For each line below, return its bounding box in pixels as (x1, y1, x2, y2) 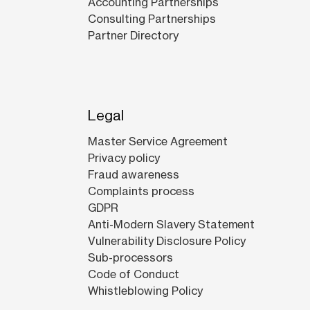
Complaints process (87, 184, 194, 199)
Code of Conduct (87, 267, 179, 282)
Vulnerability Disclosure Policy (87, 234, 246, 248)
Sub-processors (87, 250, 173, 265)
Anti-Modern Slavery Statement (87, 217, 255, 232)
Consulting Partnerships (87, 12, 216, 26)
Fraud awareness (87, 167, 179, 182)
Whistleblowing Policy (87, 284, 203, 298)
